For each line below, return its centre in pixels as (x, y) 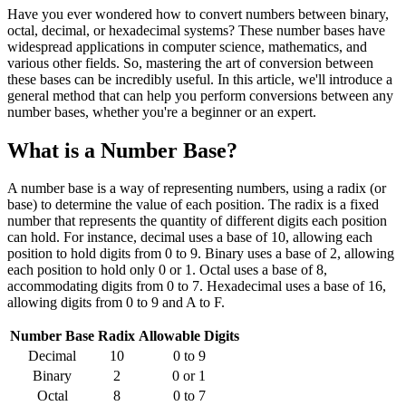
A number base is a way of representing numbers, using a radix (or (197, 188)
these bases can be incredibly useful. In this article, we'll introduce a (200, 79)
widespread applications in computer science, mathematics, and (187, 46)
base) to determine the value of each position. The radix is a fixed (193, 205)
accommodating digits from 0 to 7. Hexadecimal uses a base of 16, (197, 286)
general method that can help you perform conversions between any (200, 95)
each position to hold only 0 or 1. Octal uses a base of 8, (167, 270)
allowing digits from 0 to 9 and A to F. (116, 303)
